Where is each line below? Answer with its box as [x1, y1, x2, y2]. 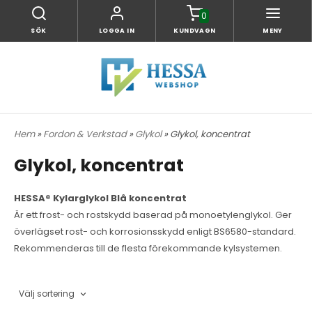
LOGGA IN [98, 26, 135, 35]
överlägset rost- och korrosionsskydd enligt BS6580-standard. [14, 224, 296, 238]
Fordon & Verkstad [43, 127, 129, 141]
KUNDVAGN [173, 26, 216, 35]
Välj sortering [19, 287, 75, 299]
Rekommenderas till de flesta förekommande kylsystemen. [14, 241, 282, 255]
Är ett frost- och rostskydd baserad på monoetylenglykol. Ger [14, 208, 292, 221]
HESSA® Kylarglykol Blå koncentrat [14, 191, 189, 205]
